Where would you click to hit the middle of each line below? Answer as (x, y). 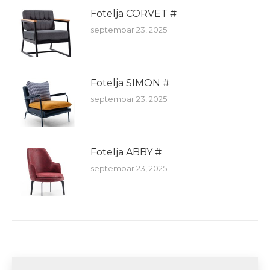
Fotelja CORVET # (133, 13)
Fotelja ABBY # (126, 152)
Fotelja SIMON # (130, 83)
